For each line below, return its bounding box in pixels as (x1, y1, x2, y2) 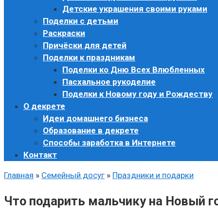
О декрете (23, 101, 65, 111)
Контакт (23, 150, 57, 160)
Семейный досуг (41, 170, 105, 180)
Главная (4, 170, 34, 180)
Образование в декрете (43, 126, 139, 135)
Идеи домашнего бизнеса (43, 113, 148, 123)
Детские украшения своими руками (62, 4, 207, 14)
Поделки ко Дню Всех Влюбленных (62, 65, 205, 74)
